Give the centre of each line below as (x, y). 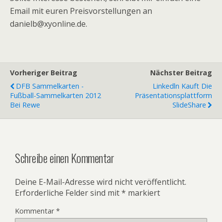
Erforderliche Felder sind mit (68, 193)
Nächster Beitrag (181, 73)
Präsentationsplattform (173, 95)
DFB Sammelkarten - (50, 86)
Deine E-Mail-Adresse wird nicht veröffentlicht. (101, 182)
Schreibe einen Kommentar (65, 157)
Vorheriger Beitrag (44, 73)
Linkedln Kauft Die (182, 86)
